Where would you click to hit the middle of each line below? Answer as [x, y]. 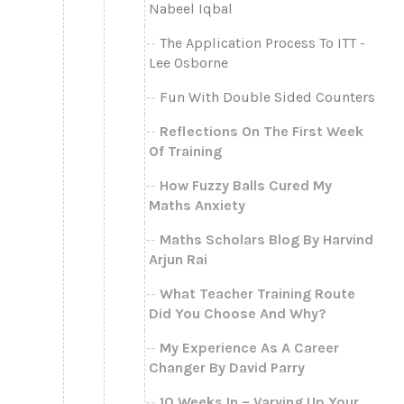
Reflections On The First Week [262, 131]
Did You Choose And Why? [238, 313]
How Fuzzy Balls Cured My [246, 185]
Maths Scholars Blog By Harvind [266, 239]
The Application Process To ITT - [262, 42]
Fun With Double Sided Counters [267, 96]
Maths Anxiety [197, 205]
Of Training [185, 151]
